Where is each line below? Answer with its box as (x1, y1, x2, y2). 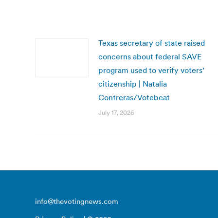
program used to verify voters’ (98, 65, 204, 75)
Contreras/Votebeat (98, 92, 170, 102)
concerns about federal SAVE (98, 52, 201, 61)
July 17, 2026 (98, 109, 134, 117)
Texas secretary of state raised (98, 38, 205, 48)
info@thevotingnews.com (35, 197, 118, 206)
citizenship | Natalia (98, 79, 167, 89)
